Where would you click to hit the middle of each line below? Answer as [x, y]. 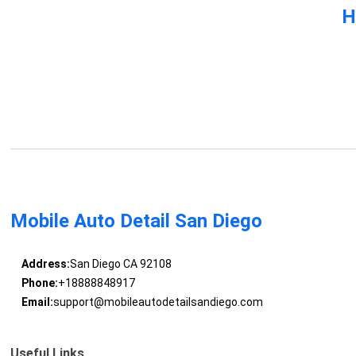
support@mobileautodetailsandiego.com [158, 302]
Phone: [39, 283]
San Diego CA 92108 [120, 264]
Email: [37, 302]
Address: [45, 264]
